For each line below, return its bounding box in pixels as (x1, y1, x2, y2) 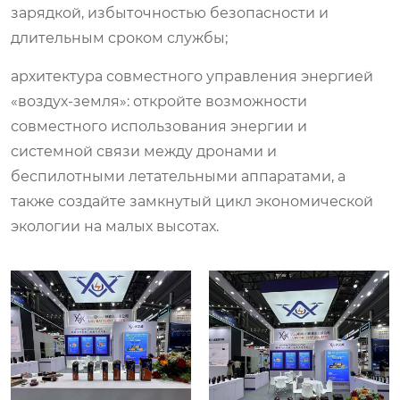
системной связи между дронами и (11, 142, 277, 160)
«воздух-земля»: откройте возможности (11, 92, 307, 110)
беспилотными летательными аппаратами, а (11, 167, 346, 185)
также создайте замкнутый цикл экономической (11, 192, 373, 210)
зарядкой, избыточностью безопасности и (11, 4, 329, 21)
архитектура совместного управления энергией (11, 67, 373, 85)
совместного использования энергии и (11, 117, 307, 135)
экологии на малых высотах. (11, 217, 219, 235)
